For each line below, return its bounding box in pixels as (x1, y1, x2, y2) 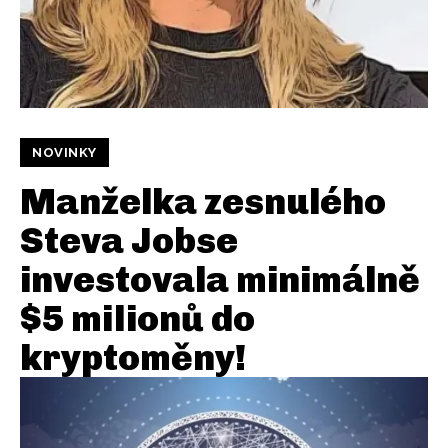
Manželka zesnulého (20, 180, 386, 224)
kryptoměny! (20, 336, 246, 380)
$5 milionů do (20, 297, 255, 341)
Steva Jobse (20, 219, 238, 263)
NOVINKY (32, 145, 97, 161)
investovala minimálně (20, 258, 420, 302)
